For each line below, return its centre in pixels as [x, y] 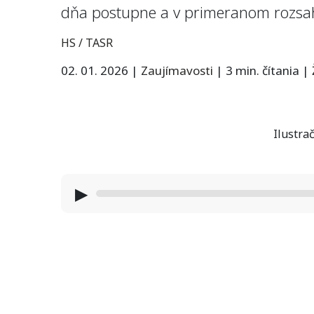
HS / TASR [87, 43]
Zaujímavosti [177, 70]
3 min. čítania [262, 70]
